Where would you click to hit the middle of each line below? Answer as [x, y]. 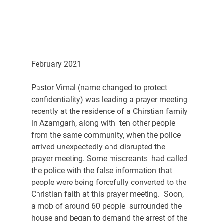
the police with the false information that [102, 170]
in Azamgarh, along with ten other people [104, 123]
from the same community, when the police [107, 135]
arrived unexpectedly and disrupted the [99, 147]
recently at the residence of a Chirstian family [110, 111]
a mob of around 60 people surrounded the [107, 206]
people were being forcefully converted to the [110, 182]
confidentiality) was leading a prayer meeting [110, 99]
